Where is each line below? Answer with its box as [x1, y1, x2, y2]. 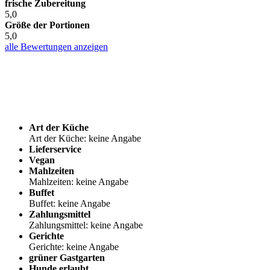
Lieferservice [29, 143, 81, 154]
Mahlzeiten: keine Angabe [29, 176, 128, 187]
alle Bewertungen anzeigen [5, 41, 108, 52]
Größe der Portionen [5, 19, 90, 30]
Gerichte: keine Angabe [29, 241, 119, 252]
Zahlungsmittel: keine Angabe [29, 219, 143, 230]
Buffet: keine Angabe [29, 198, 110, 209]
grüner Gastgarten [29, 252, 105, 263]
